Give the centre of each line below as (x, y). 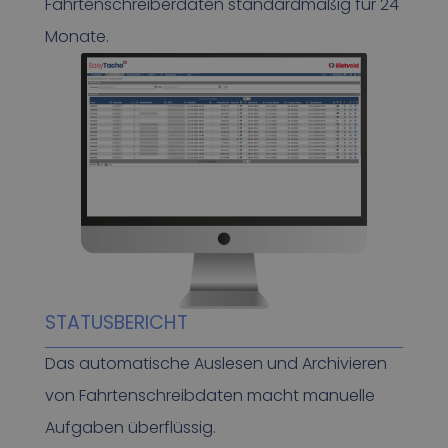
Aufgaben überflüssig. (130, 428)
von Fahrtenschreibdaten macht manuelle (209, 396)
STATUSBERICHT (116, 323)
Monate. (76, 37)
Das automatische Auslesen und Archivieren (215, 364)
